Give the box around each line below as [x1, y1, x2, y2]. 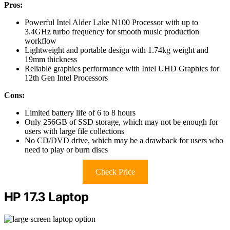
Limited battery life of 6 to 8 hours [25, 108, 136, 117]
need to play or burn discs [25, 145, 108, 154]
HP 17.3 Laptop [4, 189, 89, 204]
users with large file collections [25, 126, 124, 136]
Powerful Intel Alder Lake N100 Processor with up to [25, 17, 198, 27]
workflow [25, 36, 56, 45]
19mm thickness [25, 54, 77, 64]
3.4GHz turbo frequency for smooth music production [25, 27, 199, 36]
